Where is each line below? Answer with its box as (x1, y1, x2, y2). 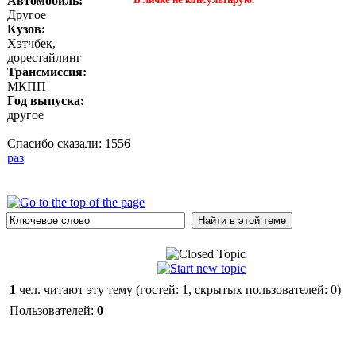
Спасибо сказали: (7, 137, 105, 150)
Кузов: (7, 22, 45, 36)
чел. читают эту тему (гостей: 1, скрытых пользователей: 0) (16, 283, 341, 296)
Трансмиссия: (7, 65, 87, 79)
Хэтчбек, (7, 37, 56, 50)
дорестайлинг (7, 51, 82, 64)
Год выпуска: (7, 94, 84, 107)
